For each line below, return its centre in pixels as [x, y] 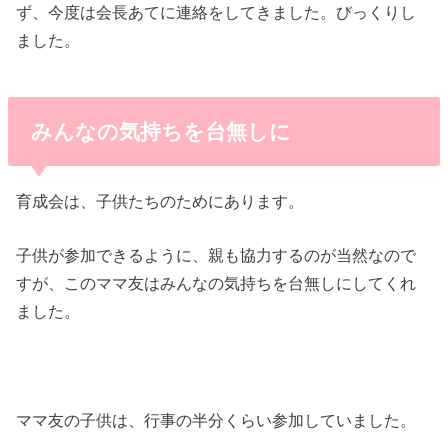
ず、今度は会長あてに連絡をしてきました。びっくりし [216, 11]
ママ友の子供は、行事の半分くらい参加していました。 [216, 420]
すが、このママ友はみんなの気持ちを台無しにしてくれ [216, 283]
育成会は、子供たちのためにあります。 [160, 201]
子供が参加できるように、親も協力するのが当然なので [216, 255]
